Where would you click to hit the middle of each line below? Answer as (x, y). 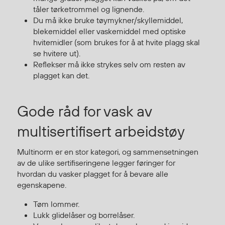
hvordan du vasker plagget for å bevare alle (93, 174)
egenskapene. (42, 185)
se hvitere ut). (57, 53)
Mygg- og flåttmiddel (37, 83)
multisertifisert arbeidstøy (101, 131)
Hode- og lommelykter (38, 42)
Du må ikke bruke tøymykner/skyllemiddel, (108, 20)
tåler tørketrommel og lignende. (89, 9)
